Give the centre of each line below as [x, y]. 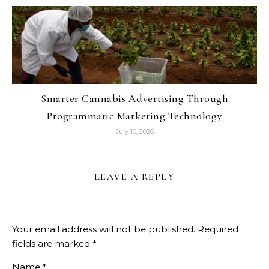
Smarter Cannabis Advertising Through [134, 98]
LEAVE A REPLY [134, 177]
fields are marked [52, 243]
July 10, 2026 [134, 131]
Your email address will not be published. [104, 229]
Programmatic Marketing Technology [134, 116]
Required [218, 229]
